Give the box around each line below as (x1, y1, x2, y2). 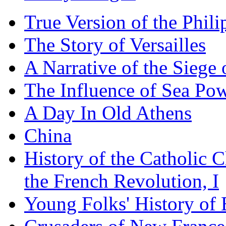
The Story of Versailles (24, 33, 206, 55)
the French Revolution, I (24, 169, 219, 192)
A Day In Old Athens (24, 101, 192, 124)
